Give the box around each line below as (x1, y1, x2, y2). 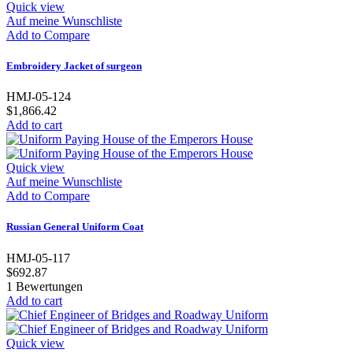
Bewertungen (13, 279, 83, 293)
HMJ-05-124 (6, 90, 71, 104)
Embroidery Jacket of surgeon (6, 60, 142, 72)
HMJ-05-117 (6, 251, 70, 265)
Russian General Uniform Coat (6, 221, 143, 233)
